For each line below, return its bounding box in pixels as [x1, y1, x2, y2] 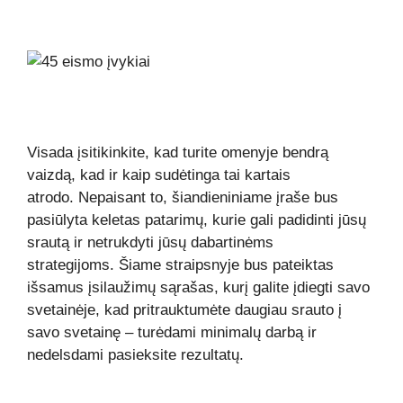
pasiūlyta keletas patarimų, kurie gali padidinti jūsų [27, 210, 366, 228]
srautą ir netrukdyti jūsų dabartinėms [27, 233, 273, 251]
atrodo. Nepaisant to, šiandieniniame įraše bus [27, 188, 338, 206]
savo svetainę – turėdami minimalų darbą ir [27, 323, 317, 341]
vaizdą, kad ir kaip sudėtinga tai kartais [27, 166, 291, 184]
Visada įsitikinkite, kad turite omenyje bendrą [27, 143, 328, 161]
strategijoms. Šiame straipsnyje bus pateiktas [27, 255, 334, 273]
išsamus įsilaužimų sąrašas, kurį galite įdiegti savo [27, 278, 370, 296]
